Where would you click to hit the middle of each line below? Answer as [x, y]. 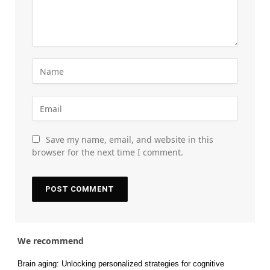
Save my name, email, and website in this [130, 140]
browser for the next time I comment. [108, 152]
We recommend [51, 241]
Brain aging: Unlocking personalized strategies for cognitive [121, 264]
